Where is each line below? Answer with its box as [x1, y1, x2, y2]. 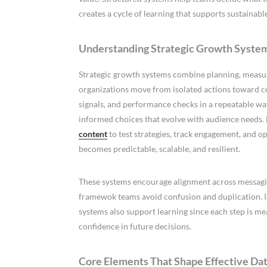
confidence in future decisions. [79, 221, 191, 231]
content [79, 128, 107, 139]
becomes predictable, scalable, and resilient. [79, 143, 240, 154]
